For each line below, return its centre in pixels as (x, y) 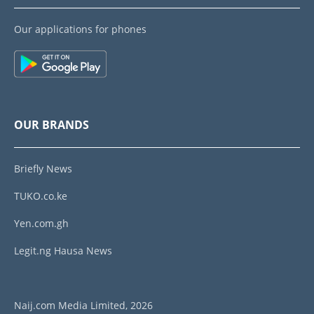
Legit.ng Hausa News (63, 251)
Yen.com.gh (41, 224)
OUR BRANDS (52, 125)
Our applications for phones (80, 29)
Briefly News (43, 169)
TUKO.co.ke (41, 196)
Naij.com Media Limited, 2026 (83, 306)
